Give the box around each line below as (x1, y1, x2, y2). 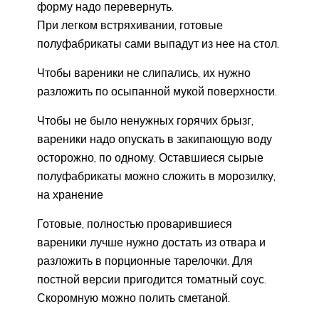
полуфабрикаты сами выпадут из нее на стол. (37, 36, 279, 51)
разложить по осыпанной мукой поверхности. (37, 83, 277, 98)
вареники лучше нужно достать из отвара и (37, 234, 266, 249)
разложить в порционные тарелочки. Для (37, 253, 253, 268)
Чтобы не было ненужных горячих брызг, (37, 113, 253, 127)
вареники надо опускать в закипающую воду (37, 131, 272, 146)
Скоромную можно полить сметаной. (37, 290, 230, 305)
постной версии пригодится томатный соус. (37, 271, 266, 286)
